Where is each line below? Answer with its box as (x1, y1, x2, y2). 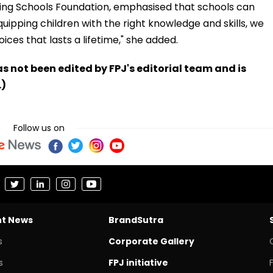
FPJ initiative (108, 256, 168, 269)
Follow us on (13, 121, 65, 134)
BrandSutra (108, 213, 163, 226)
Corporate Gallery (108, 235, 194, 247)
